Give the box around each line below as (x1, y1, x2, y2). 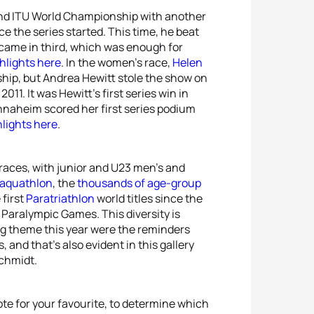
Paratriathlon (26, 191, 95, 206)
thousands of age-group (77, 175, 201, 191)
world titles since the (95, 191, 203, 206)
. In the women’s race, (61, 55, 172, 70)
